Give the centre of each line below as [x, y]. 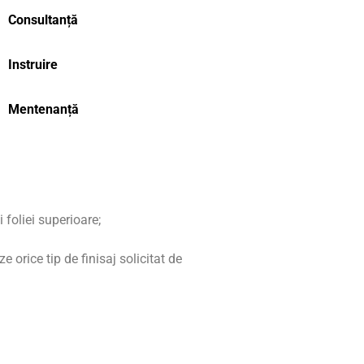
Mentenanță [43, 109]
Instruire [32, 64]
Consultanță [43, 19]
